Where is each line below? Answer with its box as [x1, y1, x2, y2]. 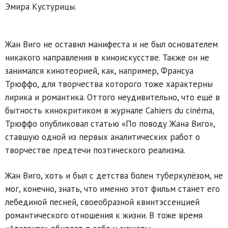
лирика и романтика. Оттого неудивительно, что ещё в [5, 91, 220, 103]
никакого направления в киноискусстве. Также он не [5, 51, 209, 63]
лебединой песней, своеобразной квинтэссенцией [5, 196, 199, 208]
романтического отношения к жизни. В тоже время [5, 209, 203, 221]
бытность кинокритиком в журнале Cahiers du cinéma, [5, 104, 214, 116]
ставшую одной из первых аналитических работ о [5, 131, 200, 142]
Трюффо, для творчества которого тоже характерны [5, 78, 213, 90]
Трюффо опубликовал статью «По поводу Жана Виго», [5, 118, 215, 129]
